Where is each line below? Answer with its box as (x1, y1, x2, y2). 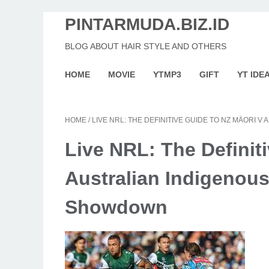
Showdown (65, 196, 168, 218)
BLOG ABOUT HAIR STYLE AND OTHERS (65, 41, 226, 51)
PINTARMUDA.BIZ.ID (65, 15, 229, 34)
